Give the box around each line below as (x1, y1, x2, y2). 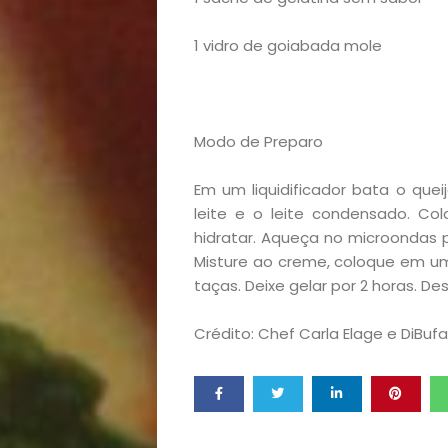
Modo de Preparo (193, 131, 323, 152)
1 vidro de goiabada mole (193, 35, 382, 56)
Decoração (186, 168, 337, 217)
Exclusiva (196, 220, 329, 269)
